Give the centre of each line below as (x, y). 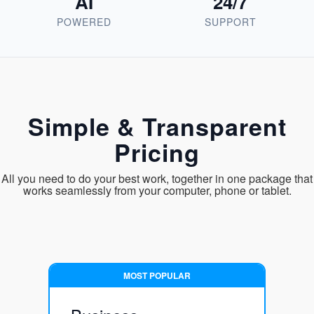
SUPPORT (230, 22)
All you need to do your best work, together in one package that (157, 179)
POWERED (84, 22)
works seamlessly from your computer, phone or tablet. (157, 191)
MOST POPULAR (157, 276)
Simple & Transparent (157, 127)
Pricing (157, 152)
